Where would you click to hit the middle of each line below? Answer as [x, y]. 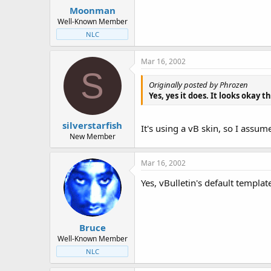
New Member [92, 136]
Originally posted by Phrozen [198, 84]
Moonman [92, 10]
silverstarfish [92, 125]
